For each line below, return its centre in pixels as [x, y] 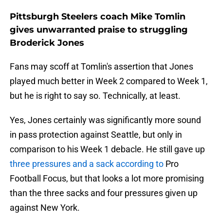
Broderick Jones [47, 43]
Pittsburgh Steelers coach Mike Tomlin [98, 17]
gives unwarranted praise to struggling [99, 30]
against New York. [45, 208]
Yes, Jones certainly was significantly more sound [105, 120]
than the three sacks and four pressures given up [104, 193]
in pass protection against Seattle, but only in [96, 135]
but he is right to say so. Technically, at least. [95, 96]
